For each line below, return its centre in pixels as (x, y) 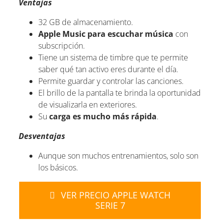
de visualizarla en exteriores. (88, 104)
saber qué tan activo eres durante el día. (108, 69)
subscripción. (62, 45)
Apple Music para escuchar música (106, 34)
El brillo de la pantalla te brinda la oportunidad (120, 93)
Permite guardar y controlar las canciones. (111, 81)
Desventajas (42, 136)
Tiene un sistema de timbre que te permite (113, 57)
